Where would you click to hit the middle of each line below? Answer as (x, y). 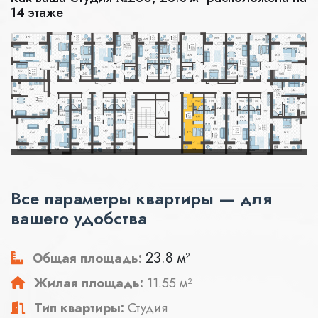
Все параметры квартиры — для (141, 199)
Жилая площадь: (89, 284)
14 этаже (37, 13)
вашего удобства (79, 219)
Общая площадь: (87, 259)
